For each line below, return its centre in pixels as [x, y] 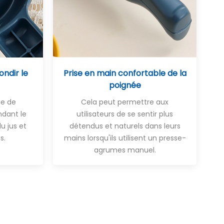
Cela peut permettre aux [125, 102]
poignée [125, 85]
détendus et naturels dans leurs [125, 126]
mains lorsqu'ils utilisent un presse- [125, 138]
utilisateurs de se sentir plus [125, 114]
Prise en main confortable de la [125, 73]
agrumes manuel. [125, 150]
